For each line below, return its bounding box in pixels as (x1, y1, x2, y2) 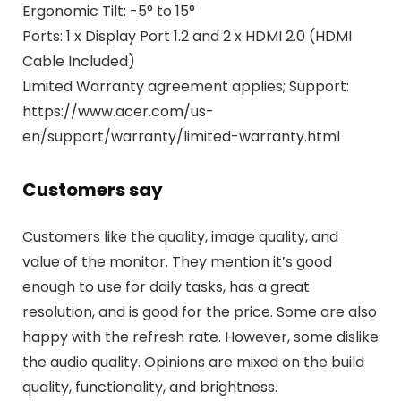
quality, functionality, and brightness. (21, 377, 277, 398)
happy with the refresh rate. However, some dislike (21, 327, 379, 348)
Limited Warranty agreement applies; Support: (21, 76, 349, 98)
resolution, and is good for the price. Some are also (21, 302, 377, 323)
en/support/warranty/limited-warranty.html (21, 126, 340, 148)
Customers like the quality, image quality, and (21, 226, 338, 248)
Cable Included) (21, 51, 135, 73)
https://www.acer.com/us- (21, 101, 214, 123)
